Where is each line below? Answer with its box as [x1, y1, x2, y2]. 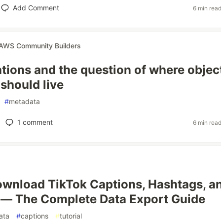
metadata [9, 97, 40, 106]
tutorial [60, 212, 82, 220]
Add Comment [12, 3, 59, 12]
